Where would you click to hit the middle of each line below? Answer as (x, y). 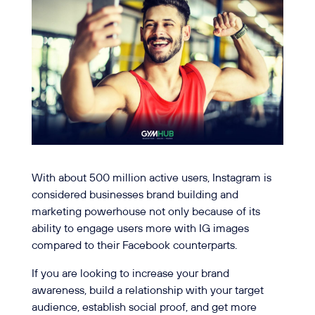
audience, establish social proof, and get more (144, 307)
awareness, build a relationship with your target (147, 290)
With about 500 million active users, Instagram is (151, 178)
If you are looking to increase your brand (130, 274)
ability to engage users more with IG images (140, 229)
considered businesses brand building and (135, 195)
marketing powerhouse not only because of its (146, 212)
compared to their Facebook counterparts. (134, 245)
